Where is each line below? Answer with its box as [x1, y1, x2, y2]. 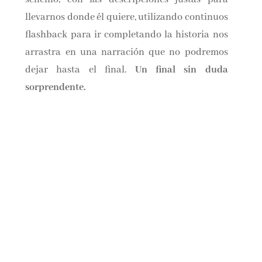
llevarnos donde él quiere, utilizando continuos [25, 11, 228, 23]
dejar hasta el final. [25, 64, 136, 76]
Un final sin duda [135, 64, 228, 76]
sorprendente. [25, 81, 86, 94]
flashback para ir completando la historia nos [25, 29, 228, 41]
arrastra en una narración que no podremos [25, 46, 228, 58]
